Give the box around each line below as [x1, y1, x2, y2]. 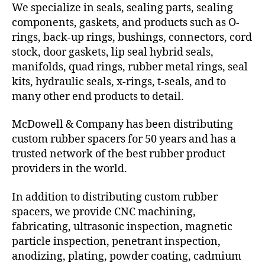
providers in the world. [12, 162, 127, 176]
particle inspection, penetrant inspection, [12, 234, 221, 248]
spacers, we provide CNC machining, [12, 205, 196, 219]
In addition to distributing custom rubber [12, 190, 218, 204]
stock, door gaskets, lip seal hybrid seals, [12, 45, 214, 59]
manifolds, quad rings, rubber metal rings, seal [12, 60, 248, 74]
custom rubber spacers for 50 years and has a [12, 132, 236, 147]
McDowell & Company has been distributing [12, 118, 233, 132]
